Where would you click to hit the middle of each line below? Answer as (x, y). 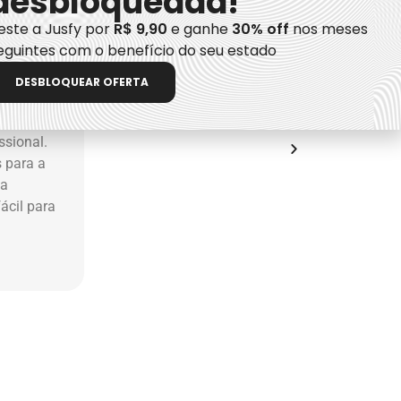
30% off (260, 29)
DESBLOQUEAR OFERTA (81, 82)
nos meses (328, 29)
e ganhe (199, 29)
